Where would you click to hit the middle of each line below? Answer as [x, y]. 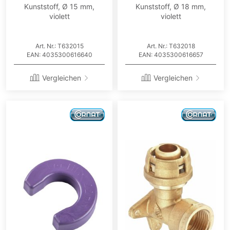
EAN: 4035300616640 [59, 55]
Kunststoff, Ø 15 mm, [59, 7]
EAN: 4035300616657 [171, 55]
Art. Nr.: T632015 [59, 46]
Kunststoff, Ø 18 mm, [171, 7]
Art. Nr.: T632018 [171, 46]
